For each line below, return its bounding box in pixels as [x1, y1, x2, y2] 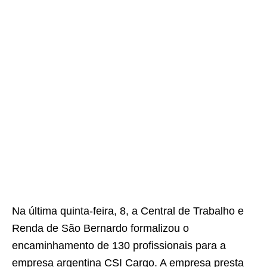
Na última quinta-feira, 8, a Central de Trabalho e [12, 205, 244, 217]
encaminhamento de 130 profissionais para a [12, 240, 226, 252]
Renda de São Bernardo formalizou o [12, 222, 189, 234]
